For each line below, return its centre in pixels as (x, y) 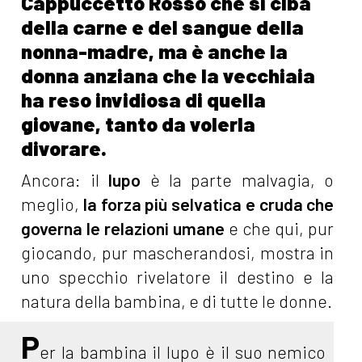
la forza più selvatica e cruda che (208, 204)
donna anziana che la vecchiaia (168, 76)
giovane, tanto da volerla (139, 124)
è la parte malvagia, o (242, 180)
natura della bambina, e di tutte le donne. (177, 301)
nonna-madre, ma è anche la (155, 51)
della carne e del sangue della (163, 27)
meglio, (52, 204)
